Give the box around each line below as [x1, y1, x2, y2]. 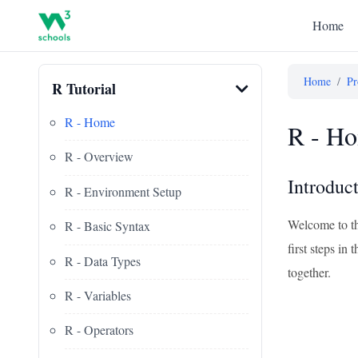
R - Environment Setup [65, 182, 181, 200]
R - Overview [65, 148, 133, 165]
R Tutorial [52, 78, 116, 99]
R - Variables [65, 286, 131, 304]
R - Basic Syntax [65, 217, 150, 235]
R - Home [65, 113, 115, 130]
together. [288, 264, 331, 280]
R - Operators [65, 321, 133, 339]
